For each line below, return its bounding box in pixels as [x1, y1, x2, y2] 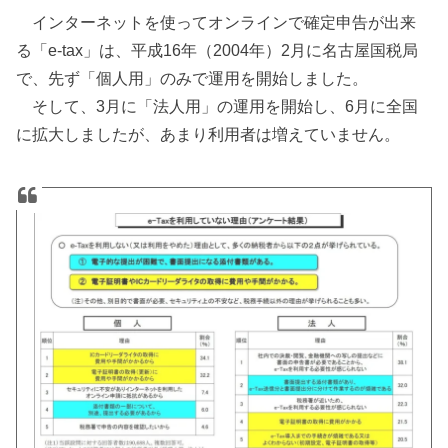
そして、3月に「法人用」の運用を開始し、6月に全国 [16, 96, 419, 115]
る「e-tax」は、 [16, 40, 132, 59]
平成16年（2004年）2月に [131, 40, 323, 59]
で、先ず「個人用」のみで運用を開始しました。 [16, 68, 369, 87]
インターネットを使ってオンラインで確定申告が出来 [32, 12, 417, 31]
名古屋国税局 [322, 40, 419, 59]
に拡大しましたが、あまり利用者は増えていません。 [16, 124, 401, 143]
